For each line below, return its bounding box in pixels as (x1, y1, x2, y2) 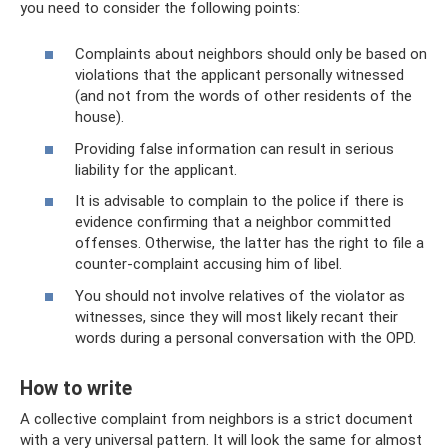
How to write (20, 376, 132, 400)
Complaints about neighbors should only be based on (75, 45, 427, 63)
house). (75, 108, 124, 126)
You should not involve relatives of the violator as (75, 286, 405, 305)
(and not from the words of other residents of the (75, 87, 412, 105)
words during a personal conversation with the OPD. (75, 328, 416, 347)
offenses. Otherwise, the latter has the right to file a (75, 234, 424, 252)
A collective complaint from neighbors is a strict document (20, 409, 413, 428)
